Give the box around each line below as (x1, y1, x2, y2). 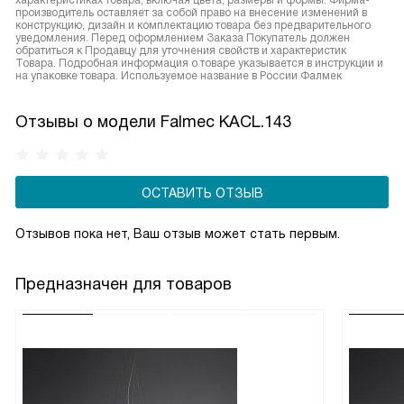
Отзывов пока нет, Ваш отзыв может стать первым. (15, 226, 340, 241)
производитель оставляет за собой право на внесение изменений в (15, 6, 367, 19)
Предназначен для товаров (15, 275, 232, 293)
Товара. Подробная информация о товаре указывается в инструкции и (15, 57, 383, 69)
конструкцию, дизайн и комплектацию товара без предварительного (15, 19, 371, 32)
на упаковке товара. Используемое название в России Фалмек (15, 69, 342, 82)
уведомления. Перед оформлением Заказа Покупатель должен (15, 32, 350, 44)
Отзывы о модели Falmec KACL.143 (15, 113, 291, 131)
